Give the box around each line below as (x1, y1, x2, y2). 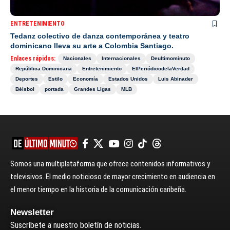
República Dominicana (15, 66, 72, 72)
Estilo (48, 76, 63, 82)
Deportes (15, 76, 38, 82)
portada (45, 86, 64, 92)
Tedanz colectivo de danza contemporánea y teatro (10, 32, 189, 41)
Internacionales (102, 55, 141, 62)
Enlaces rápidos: (10, 55, 55, 63)
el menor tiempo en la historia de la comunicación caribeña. (10, 185, 186, 195)
